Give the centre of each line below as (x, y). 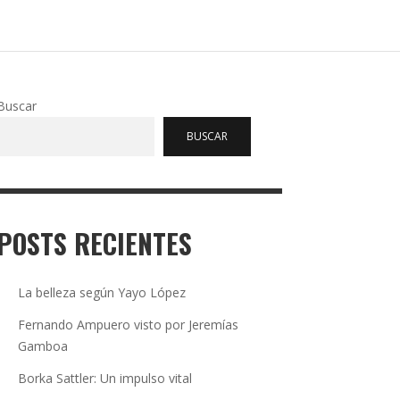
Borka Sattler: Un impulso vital (105, 378)
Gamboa (43, 346)
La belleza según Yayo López (102, 292)
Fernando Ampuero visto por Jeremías (128, 324)
